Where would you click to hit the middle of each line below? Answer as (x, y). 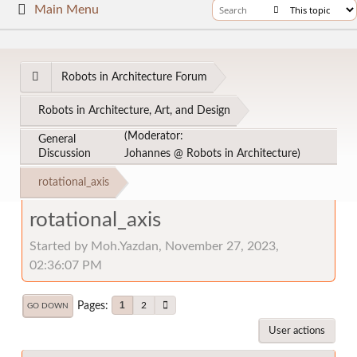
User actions (297, 330)
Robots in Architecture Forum (134, 77)
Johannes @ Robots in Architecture (210, 153)
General (57, 139)
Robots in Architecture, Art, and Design (134, 110)
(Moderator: (153, 136)
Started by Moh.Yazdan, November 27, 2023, (154, 246)
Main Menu (67, 9)
